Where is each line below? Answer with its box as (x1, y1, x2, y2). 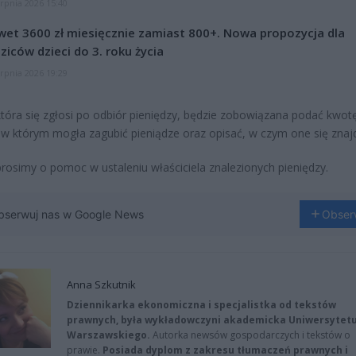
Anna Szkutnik (67, 277, 136, 292)
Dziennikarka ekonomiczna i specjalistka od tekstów (67, 297, 336, 311)
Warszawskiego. (67, 327, 153, 342)
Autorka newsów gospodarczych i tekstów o (153, 327, 350, 342)
